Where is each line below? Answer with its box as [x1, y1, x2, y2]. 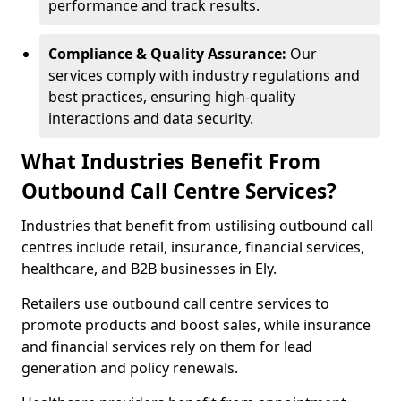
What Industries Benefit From [21, 148, 320, 175]
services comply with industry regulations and [48, 65, 360, 85]
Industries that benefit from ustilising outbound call [21, 216, 373, 235]
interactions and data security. [48, 108, 253, 128]
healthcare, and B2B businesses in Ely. [21, 259, 277, 278]
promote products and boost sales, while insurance [21, 315, 371, 335]
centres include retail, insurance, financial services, [21, 237, 364, 257]
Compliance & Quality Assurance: [48, 44, 290, 64]
